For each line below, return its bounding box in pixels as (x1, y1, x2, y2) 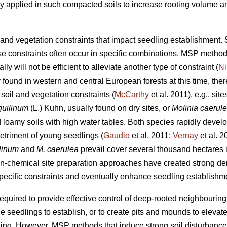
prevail (79, 145, 105, 154)
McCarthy (115, 90, 149, 99)
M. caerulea (36, 145, 79, 154)
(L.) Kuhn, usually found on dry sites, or (28, 104, 172, 113)
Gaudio (103, 131, 130, 140)
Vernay (173, 131, 198, 140)
